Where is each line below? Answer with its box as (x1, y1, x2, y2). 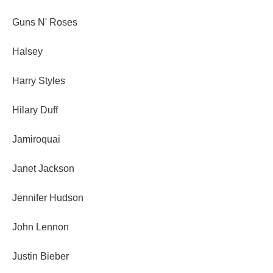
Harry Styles (12, 76, 65, 87)
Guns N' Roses (12, 17, 77, 28)
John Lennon (12, 222, 69, 233)
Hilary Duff (12, 105, 58, 116)
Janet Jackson (12, 163, 74, 174)
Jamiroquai (12, 134, 60, 145)
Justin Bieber (12, 251, 69, 262)
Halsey (12, 46, 43, 57)
